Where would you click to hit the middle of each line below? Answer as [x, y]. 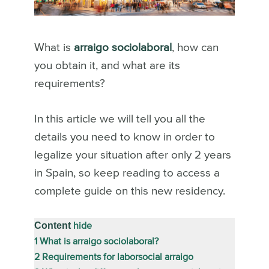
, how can [195, 48]
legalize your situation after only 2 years [132, 155]
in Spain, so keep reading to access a [127, 173]
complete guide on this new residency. [129, 191]
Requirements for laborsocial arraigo [117, 257]
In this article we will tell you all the [119, 119]
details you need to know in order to [124, 137]
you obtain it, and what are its [107, 66]
